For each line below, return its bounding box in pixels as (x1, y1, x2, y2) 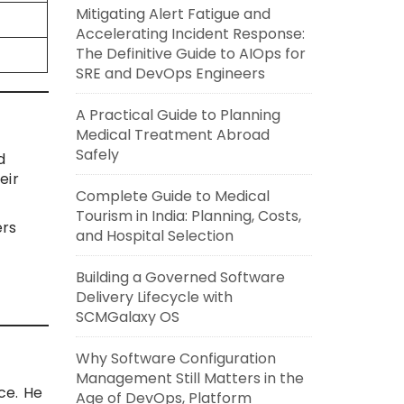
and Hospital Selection (75, 225, 234, 246)
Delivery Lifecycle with (75, 287, 233, 308)
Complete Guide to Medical (75, 186, 270, 207)
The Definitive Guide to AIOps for (75, 43, 306, 64)
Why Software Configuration (75, 348, 276, 369)
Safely (75, 144, 119, 165)
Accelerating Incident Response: (75, 23, 305, 44)
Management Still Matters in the (75, 368, 304, 389)
